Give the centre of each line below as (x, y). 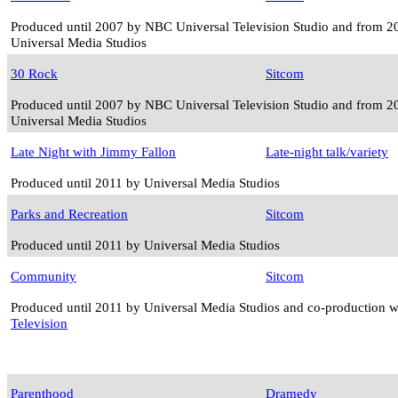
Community (44, 276)
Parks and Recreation (69, 214)
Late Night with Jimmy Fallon (93, 152)
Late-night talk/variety (327, 152)
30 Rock (34, 74)
